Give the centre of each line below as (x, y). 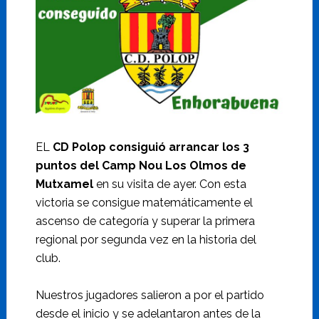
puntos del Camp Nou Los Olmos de (141, 166)
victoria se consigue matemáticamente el (144, 203)
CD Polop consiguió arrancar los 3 (149, 147)
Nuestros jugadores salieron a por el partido (150, 296)
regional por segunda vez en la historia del (146, 240)
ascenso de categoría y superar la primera (145, 221)
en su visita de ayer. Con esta (169, 184)
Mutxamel (64, 184)
